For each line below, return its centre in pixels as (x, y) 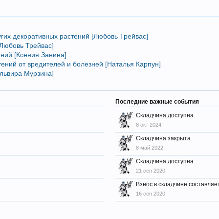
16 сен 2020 (150, 194)
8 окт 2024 (148, 125)
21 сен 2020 (150, 171)
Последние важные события (157, 102)
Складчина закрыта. (164, 138)
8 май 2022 (149, 148)
